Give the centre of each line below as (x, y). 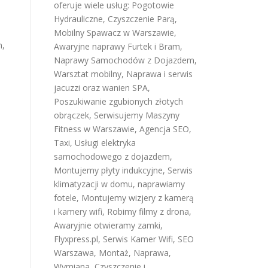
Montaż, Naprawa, (135, 253)
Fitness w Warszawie (94, 129)
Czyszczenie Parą (141, 19)
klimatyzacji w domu (93, 184)
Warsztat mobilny (88, 74)
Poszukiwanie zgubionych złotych (118, 101)
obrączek (71, 115)
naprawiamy (161, 184)
